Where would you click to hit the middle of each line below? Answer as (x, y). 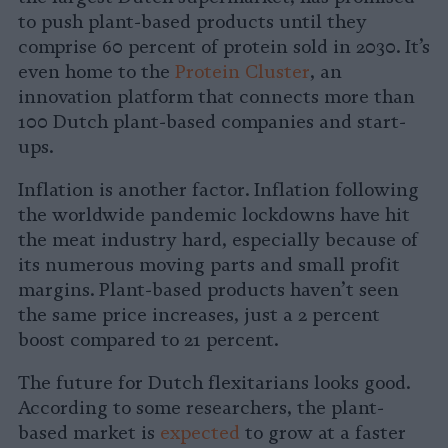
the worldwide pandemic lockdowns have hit (214, 215)
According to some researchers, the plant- (201, 408)
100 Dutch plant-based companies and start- (212, 122)
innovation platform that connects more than (216, 97)
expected (200, 433)
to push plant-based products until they (192, 22)
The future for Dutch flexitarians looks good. (214, 383)
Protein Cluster (242, 72)
